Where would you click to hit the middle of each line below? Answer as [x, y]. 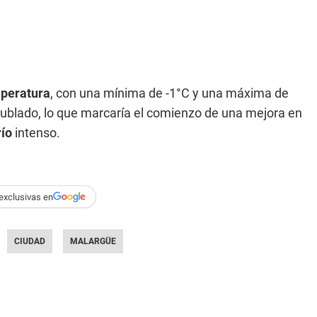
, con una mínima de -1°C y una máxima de [169, 93]
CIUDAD [30, 241]
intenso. [36, 133]
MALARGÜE [93, 241]
